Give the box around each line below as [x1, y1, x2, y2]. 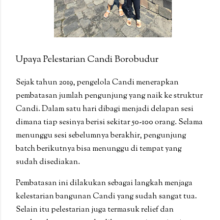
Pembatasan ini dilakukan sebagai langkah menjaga [16, 178, 192, 190]
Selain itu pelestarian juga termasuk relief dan [16, 204, 174, 216]
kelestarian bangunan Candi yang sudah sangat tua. [16, 191, 197, 203]
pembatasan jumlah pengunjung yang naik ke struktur [16, 90, 203, 102]
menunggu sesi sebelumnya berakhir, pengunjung [16, 130, 186, 142]
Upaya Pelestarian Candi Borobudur [16, 53, 159, 66]
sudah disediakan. [16, 157, 82, 168]
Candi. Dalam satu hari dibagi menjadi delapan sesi [16, 104, 193, 115]
